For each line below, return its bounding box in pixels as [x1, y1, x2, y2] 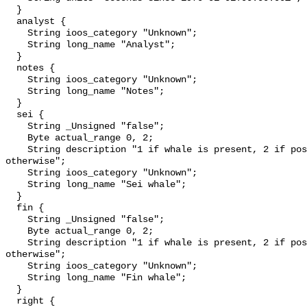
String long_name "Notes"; [5, 86, 27, 97]
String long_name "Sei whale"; [5, 180, 27, 191]
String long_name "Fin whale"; [5, 273, 27, 284]
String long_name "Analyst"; [5, 40, 27, 51]
